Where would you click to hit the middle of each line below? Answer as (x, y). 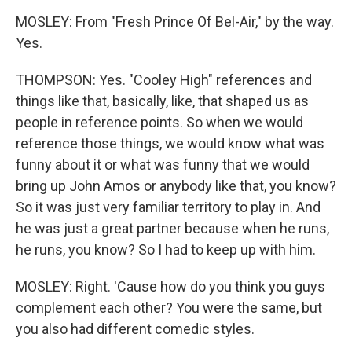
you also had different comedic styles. (135, 329)
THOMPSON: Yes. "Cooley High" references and (164, 80)
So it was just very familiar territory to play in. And (168, 207)
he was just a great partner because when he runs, (172, 229)
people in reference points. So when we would (159, 123)
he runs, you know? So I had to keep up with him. (166, 250)
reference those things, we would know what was (170, 144)
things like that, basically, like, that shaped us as (162, 101)
